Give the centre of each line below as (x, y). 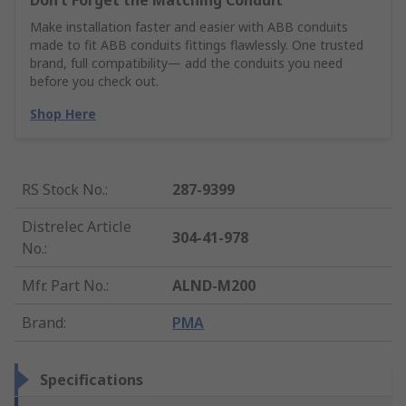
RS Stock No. (63, 190)
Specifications (92, 380)
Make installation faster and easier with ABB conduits (189, 27)
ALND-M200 (214, 286)
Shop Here (63, 114)
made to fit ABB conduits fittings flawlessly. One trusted (197, 45)
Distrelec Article (77, 227)
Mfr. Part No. (64, 286)
